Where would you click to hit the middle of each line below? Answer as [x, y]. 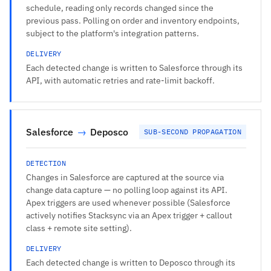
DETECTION [46, 163]
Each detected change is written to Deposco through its [131, 262]
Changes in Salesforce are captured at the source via [125, 177]
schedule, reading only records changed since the [120, 8]
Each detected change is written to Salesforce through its [134, 67]
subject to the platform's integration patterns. [113, 33]
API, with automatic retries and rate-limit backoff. [120, 80]
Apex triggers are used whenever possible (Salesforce [128, 202]
